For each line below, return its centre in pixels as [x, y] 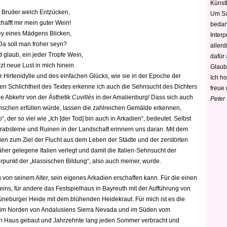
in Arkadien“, [128, 119]
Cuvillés [83, 97]
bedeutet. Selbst [168, 119]
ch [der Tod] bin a [75, 119]
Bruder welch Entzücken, [35, 12]
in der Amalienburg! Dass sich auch [144, 97]
